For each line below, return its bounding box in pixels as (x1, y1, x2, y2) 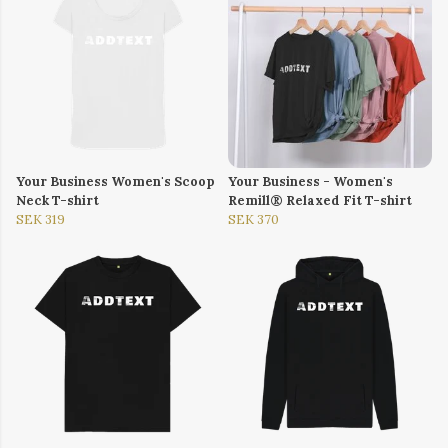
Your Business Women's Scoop (16, 173, 215, 191)
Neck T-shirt (16, 192, 99, 210)
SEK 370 (228, 211, 279, 229)
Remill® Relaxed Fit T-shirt (228, 192, 412, 210)
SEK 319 (16, 211, 65, 229)
